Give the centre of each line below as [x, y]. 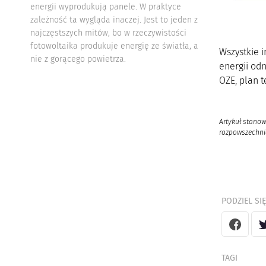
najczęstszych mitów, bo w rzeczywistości [108, 33]
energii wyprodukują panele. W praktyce [105, 7]
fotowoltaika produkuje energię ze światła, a [114, 46]
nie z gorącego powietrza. [79, 59]
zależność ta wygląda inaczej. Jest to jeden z [114, 20]
